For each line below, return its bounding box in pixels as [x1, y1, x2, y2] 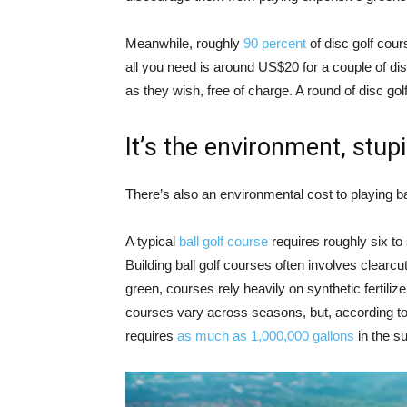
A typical [125, 233, 179, 249]
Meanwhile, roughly [125, 35, 243, 51]
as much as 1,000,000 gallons [177, 327, 354, 343]
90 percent [243, 35, 306, 51]
